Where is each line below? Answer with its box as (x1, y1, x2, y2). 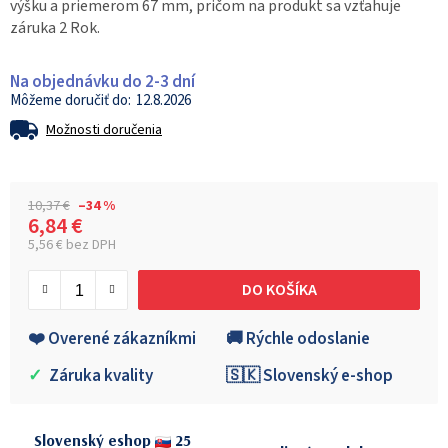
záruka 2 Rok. (10, 17, 100, 40)
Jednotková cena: (27, 250, 145, 273)
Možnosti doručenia (46, 120, 162, 141)
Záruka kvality (46, 364, 153, 389)
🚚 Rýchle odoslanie (226, 327, 370, 352)
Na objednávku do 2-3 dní (10, 70, 195, 95)
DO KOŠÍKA (241, 278, 317, 301)
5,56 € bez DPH (28, 235, 116, 256)
